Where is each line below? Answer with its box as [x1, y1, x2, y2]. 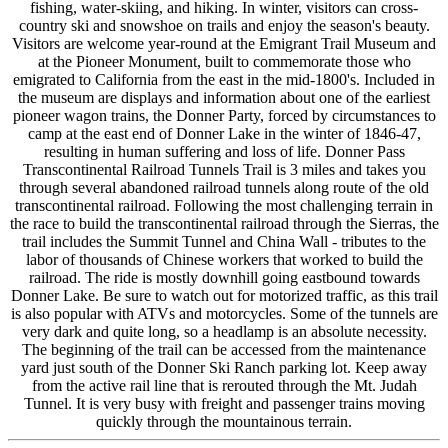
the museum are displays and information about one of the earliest [18, 89, 430, 106]
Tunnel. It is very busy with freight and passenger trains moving [23, 395, 425, 412]
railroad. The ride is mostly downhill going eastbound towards [28, 269, 420, 286]
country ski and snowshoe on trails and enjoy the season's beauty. [18, 17, 430, 34]
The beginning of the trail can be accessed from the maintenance [22, 341, 426, 358]
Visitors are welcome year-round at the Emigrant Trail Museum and [12, 35, 436, 52]
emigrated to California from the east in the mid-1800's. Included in [13, 71, 435, 88]
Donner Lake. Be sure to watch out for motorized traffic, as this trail [10, 287, 438, 304]
